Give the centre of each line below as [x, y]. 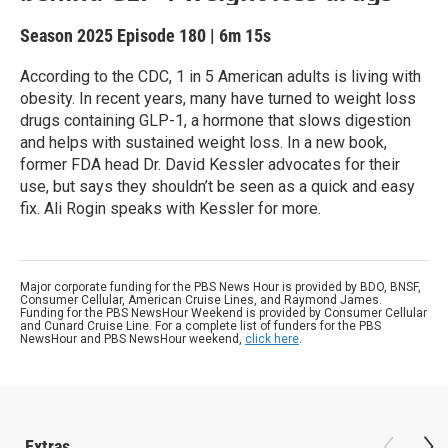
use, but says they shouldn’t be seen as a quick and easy [217, 186]
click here [272, 339]
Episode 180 [161, 35]
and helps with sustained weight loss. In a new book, [203, 142]
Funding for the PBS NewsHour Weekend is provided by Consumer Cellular [223, 313]
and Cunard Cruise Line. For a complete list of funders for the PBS [200, 326]
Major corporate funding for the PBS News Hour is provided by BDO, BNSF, [220, 287]
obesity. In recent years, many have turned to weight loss [218, 98]
